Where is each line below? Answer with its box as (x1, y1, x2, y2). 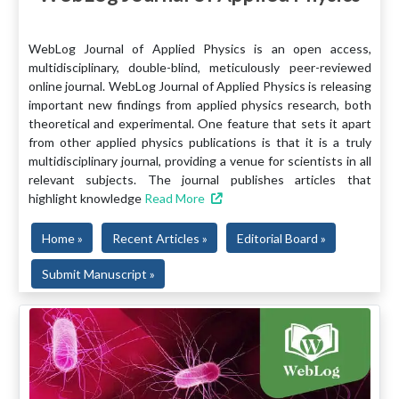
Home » (41, 230, 83, 246)
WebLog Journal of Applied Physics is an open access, (28, 40, 371, 56)
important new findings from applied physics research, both (28, 96, 371, 112)
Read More (143, 190, 205, 206)
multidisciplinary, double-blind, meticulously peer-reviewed (28, 59, 371, 75)
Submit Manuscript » (41, 266, 155, 282)
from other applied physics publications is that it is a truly (28, 134, 371, 150)
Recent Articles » (111, 230, 208, 246)
